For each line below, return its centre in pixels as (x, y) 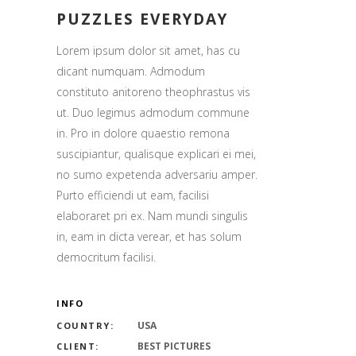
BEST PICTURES (174, 346)
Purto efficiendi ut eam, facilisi (133, 195)
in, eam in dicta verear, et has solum (149, 236)
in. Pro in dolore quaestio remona (143, 133)
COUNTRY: (85, 325)
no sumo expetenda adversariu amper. (157, 174)
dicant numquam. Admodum (131, 71)
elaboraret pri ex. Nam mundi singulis (152, 216)
